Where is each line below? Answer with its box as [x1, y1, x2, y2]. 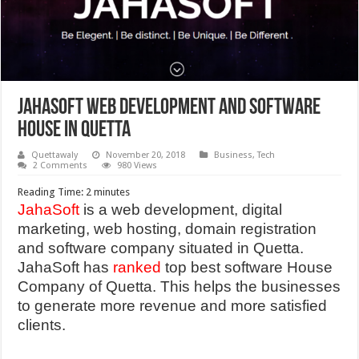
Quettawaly [31, 150, 79, 161]
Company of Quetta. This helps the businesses [18, 278, 341, 296]
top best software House [161, 259, 333, 276]
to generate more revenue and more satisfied [18, 297, 328, 315]
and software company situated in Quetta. [18, 240, 305, 257]
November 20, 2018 [106, 150, 186, 161]
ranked [113, 259, 162, 276]
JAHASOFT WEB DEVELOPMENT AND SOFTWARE [18, 97, 321, 120]
